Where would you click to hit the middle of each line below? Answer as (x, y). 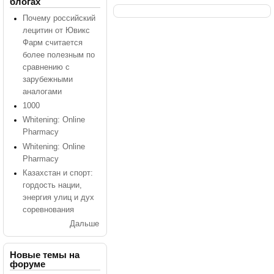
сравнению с (46, 68)
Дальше (85, 224)
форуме (28, 264)
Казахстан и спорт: (57, 173)
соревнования (48, 209)
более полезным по (58, 55)
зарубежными (47, 80)
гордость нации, (52, 185)
